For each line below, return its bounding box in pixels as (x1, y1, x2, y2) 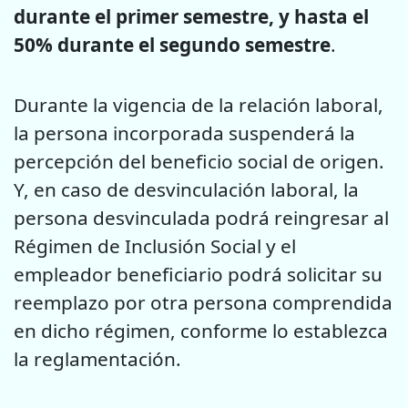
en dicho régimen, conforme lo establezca (14, 318, 388, 344)
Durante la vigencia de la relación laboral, (14, 92, 383, 118)
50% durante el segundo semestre (14, 31, 331, 57)
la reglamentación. (14, 346, 181, 372)
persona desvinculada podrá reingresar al (14, 205, 389, 231)
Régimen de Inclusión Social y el (14, 233, 296, 260)
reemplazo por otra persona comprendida (14, 290, 393, 316)
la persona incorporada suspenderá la (14, 120, 355, 147)
